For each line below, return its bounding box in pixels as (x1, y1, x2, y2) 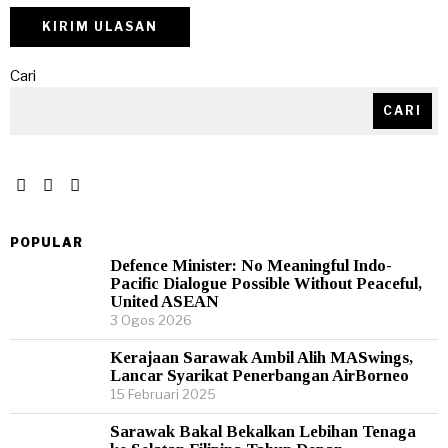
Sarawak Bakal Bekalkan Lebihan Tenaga (110, 422, 416, 442)
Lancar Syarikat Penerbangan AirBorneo (110, 366, 409, 386)
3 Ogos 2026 (110, 312, 192, 329)
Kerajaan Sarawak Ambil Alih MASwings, (110, 348, 413, 368)
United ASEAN (110, 292, 219, 312)
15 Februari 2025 (110, 386, 216, 403)
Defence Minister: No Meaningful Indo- (110, 256, 392, 276)
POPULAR (10, 235, 83, 251)
